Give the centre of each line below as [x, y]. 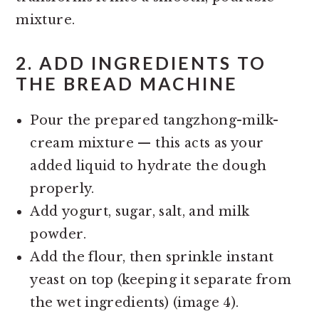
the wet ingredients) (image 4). [135, 302]
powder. [58, 234]
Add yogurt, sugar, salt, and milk [140, 211]
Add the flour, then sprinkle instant [152, 257]
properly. [62, 188]
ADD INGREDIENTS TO [153, 63]
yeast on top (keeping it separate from [161, 279]
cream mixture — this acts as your [147, 143]
